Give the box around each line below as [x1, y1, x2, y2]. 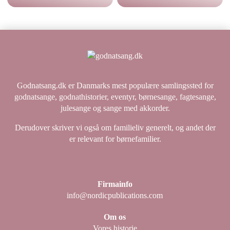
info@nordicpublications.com [67, 190, 163, 200]
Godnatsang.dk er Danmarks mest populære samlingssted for [16, 81, 214, 90]
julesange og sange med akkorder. [60, 103, 170, 112]
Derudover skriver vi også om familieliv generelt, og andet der [14, 123, 216, 132]
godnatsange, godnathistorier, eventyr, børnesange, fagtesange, [14, 92, 216, 101]
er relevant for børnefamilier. [69, 134, 161, 143]
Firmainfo [97, 179, 132, 188]
